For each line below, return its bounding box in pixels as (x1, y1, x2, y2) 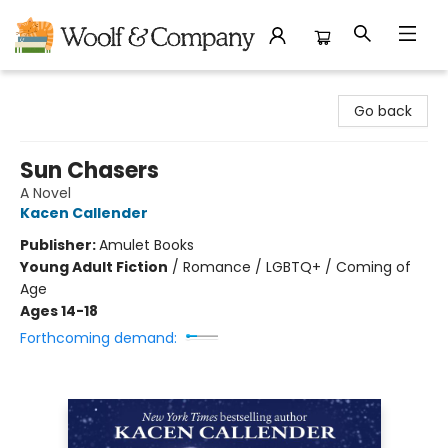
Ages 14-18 (20, 301, 98, 321)
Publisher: (20, 235, 99, 255)
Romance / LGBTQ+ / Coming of (183, 257, 411, 277)
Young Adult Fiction (20, 257, 168, 277)
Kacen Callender (20, 203, 148, 223)
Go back (354, 101, 412, 121)
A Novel (20, 183, 71, 203)
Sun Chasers (20, 155, 159, 186)
